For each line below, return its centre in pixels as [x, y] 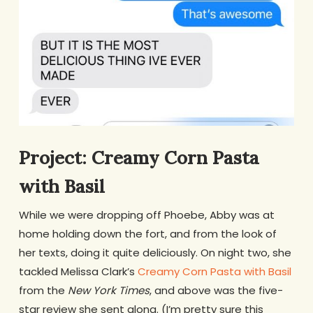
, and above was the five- [216, 291]
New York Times [108, 291]
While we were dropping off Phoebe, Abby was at [146, 215]
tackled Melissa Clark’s [78, 272]
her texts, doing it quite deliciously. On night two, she [155, 253]
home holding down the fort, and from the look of [147, 234]
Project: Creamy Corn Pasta [139, 158]
